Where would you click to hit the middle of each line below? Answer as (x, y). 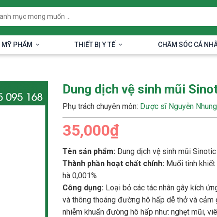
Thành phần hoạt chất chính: (113, 163)
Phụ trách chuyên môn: (101, 106)
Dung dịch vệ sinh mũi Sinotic (167, 151)
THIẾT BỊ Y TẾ (95, 44)
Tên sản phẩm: (90, 151)
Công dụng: (83, 187)
